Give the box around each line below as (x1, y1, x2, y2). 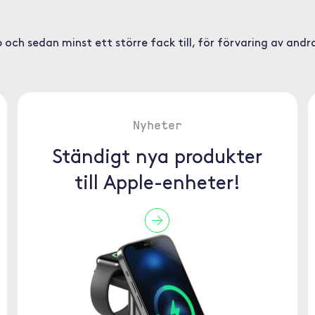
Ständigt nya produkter (52, 148, 263, 168)
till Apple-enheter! (74, 174, 240, 194)
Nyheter (132, 116, 182, 133)
